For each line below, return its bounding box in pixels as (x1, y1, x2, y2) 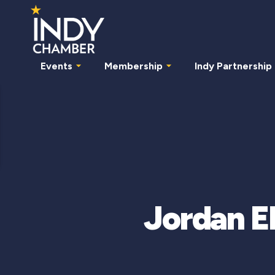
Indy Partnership (195, 60, 272, 72)
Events (41, 60, 72, 72)
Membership (104, 60, 163, 72)
